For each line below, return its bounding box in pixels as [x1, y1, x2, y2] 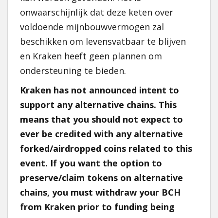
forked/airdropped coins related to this [20, 143, 192, 154]
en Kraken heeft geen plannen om [20, 50, 162, 62]
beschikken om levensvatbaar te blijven [20, 36, 186, 47]
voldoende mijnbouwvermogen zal [20, 21, 164, 33]
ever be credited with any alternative [20, 128, 183, 140]
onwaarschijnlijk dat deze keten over [20, 6, 173, 18]
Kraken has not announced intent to [20, 84, 179, 96]
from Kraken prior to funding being [20, 201, 175, 213]
